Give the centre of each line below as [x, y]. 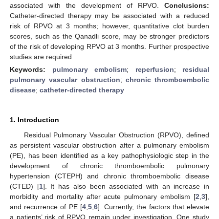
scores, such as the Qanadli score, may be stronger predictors [109, 36]
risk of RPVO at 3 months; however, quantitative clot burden [109, 26]
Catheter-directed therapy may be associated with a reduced [109, 15]
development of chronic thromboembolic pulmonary [109, 165]
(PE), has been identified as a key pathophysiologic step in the [109, 155]
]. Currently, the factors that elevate [153, 207]
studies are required [41, 56]
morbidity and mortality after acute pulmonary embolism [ [103, 196]
